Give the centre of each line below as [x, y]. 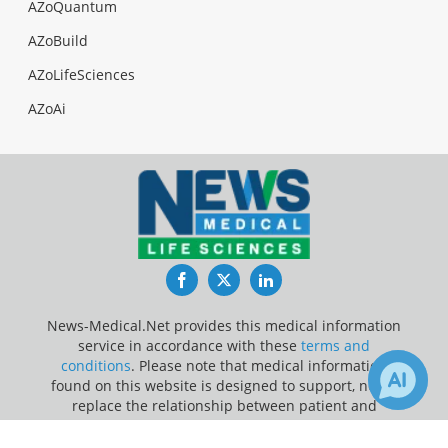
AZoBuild [58, 40]
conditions [96, 365]
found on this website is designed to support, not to [224, 385]
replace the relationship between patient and [224, 405]
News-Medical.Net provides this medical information [224, 325]
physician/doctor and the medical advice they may [224, 425]
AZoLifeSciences [81, 74]
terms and [335, 345]
